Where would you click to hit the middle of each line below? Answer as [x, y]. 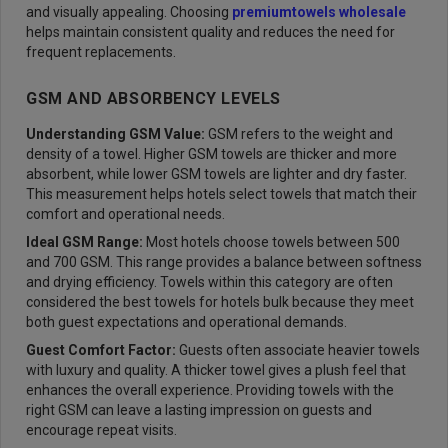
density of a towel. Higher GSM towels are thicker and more [211, 154]
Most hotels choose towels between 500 [273, 242]
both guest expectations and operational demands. [186, 322]
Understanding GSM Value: [115, 134]
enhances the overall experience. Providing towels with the [210, 390]
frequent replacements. [101, 52]
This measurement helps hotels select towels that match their [221, 194]
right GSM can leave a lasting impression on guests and [199, 410]
